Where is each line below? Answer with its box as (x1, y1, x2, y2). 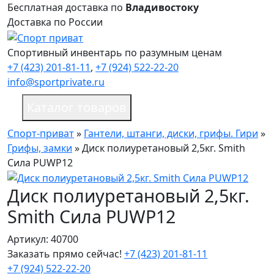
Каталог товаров (27, 98, 127, 116)
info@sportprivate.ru (7, 75, 105, 89)
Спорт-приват (7, 126, 74, 140)
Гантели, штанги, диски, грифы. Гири (84, 126, 258, 140)
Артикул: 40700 (7, 232, 78, 246)
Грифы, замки (7, 141, 72, 155)
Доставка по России (7, 15, 103, 29)
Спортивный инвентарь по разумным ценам (7, 45, 222, 59)
